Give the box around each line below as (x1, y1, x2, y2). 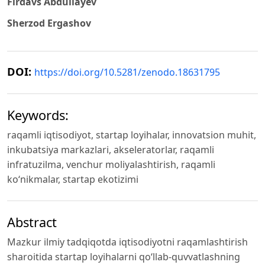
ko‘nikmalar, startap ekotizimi (7, 173, 138, 186)
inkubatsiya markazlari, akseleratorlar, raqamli (7, 143, 214, 157)
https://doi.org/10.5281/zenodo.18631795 (34, 66, 220, 79)
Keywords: (7, 106, 69, 124)
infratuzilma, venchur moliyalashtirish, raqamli (7, 158, 215, 172)
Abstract (7, 213, 57, 231)
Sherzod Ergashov (7, 17, 91, 30)
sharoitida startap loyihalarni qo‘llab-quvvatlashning (7, 250, 240, 263)
